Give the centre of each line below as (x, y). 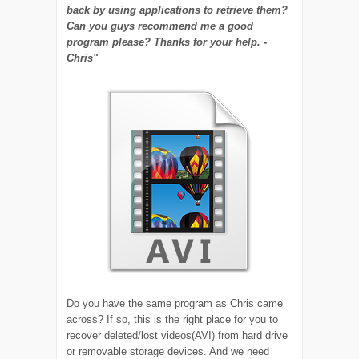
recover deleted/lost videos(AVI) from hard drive (177, 335)
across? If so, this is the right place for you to (173, 319)
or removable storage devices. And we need (168, 351)
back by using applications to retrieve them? (177, 10)
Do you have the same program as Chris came (175, 303)
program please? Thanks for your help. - (167, 42)
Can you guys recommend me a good (160, 26)
